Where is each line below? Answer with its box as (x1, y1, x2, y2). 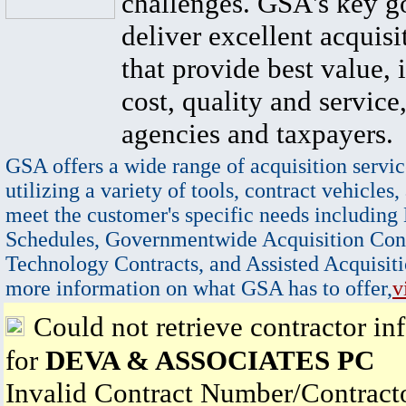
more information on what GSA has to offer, (5, 276, 392, 300)
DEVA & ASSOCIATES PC (45, 344, 374, 376)
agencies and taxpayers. (121, 118, 393, 150)
